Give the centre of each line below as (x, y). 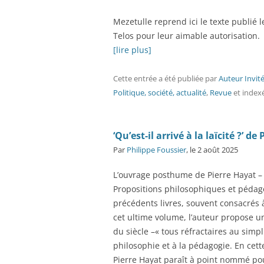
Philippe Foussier (156, 150)
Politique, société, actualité (160, 93)
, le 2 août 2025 (212, 150)
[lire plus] (132, 50)
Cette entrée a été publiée (159, 78)
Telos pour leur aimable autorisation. (187, 36)
